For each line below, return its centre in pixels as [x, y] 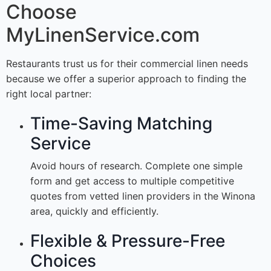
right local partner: [49, 94]
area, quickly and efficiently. [94, 211]
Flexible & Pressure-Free [128, 241]
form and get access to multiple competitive [132, 181]
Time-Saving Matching [121, 124]
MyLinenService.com [103, 35]
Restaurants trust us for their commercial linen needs [127, 64]
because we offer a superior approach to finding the [126, 79]
